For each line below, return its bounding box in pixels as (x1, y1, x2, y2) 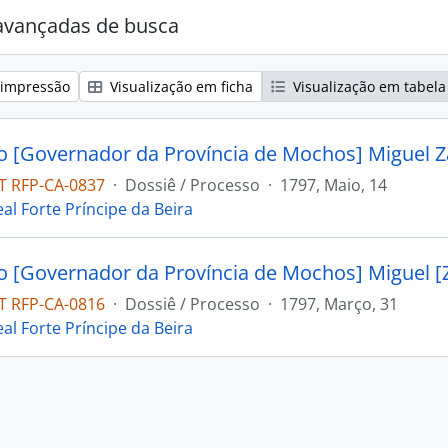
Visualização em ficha (106, 77, 253, 96)
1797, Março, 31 (280, 293, 398, 315)
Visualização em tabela (289, 77, 446, 96)
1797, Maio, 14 (280, 174, 387, 196)
